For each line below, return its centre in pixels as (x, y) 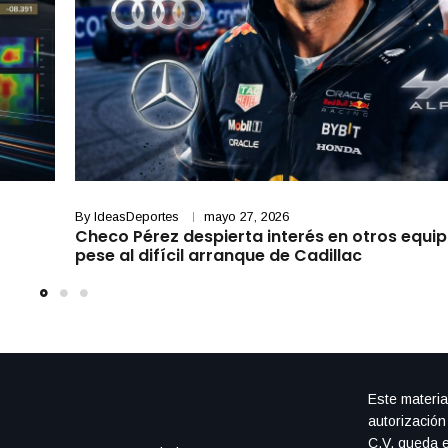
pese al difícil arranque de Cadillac (222, 256)
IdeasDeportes (136, 217)
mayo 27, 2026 (246, 217)
